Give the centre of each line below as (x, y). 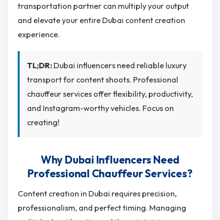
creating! (43, 122)
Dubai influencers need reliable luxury (119, 65)
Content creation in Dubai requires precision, (97, 194)
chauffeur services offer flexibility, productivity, (110, 94)
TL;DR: (40, 65)
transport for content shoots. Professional (103, 79)
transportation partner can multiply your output (103, 6)
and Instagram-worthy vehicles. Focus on (100, 108)
